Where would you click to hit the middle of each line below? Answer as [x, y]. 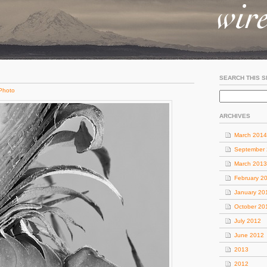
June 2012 [249, 235]
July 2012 [248, 221]
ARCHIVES [235, 116]
